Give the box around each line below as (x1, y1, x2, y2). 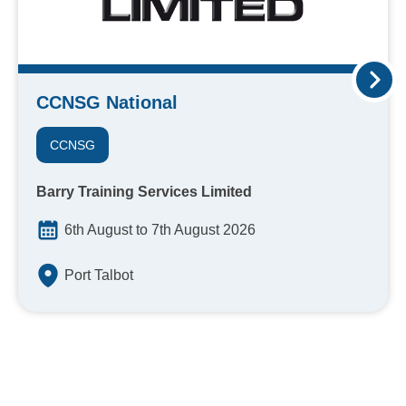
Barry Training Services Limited (36, 184, 252, 200)
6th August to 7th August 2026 (64, 222, 256, 238)
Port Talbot (64, 267, 133, 284)
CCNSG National (36, 92, 178, 113)
